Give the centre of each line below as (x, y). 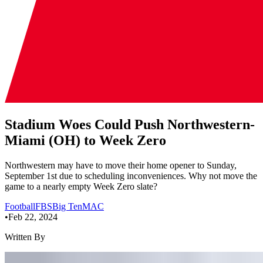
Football (20, 206)
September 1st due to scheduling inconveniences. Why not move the (131, 176)
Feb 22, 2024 (33, 217)
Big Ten (67, 206)
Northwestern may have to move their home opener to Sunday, (121, 165)
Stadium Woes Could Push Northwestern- (130, 124)
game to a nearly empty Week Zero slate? (81, 186)
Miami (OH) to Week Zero (85, 140)
